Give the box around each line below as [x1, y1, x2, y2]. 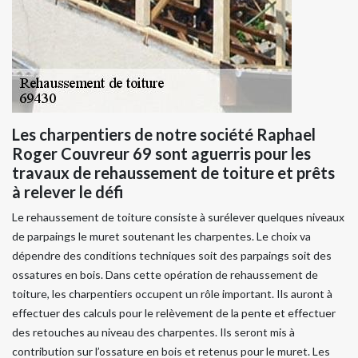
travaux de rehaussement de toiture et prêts [12, 162, 335, 182]
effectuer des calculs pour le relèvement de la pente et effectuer [12, 305, 336, 320]
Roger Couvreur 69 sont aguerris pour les [12, 143, 311, 163]
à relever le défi [12, 181, 124, 201]
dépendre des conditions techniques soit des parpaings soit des [12, 248, 332, 262]
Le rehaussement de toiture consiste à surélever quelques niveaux [12, 209, 344, 224]
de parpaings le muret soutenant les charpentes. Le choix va [12, 229, 311, 243]
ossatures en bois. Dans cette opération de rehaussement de [12, 267, 318, 281]
